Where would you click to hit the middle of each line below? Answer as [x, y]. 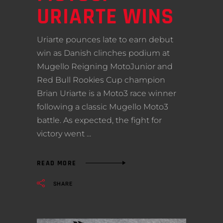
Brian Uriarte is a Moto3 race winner [107, 94]
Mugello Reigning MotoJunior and [105, 67]
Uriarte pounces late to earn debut [105, 40]
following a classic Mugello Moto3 [103, 107]
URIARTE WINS [106, 17]
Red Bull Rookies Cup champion [101, 80]
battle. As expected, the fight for [99, 120]
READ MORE [57, 163]
